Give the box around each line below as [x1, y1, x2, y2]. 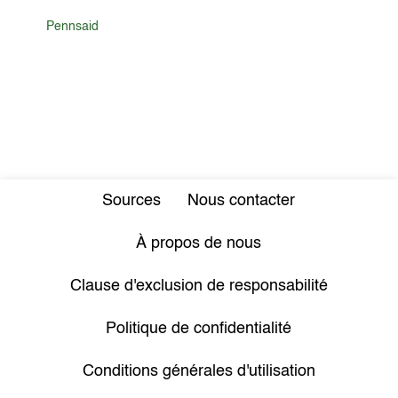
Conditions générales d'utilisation [82, 363, 315, 379]
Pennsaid [46, 20, 99, 33]
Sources [102, 193, 162, 209]
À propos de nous [136, 235, 262, 251]
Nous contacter [187, 193, 296, 209]
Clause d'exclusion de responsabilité [69, 278, 328, 294]
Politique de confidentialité [106, 321, 292, 337]
